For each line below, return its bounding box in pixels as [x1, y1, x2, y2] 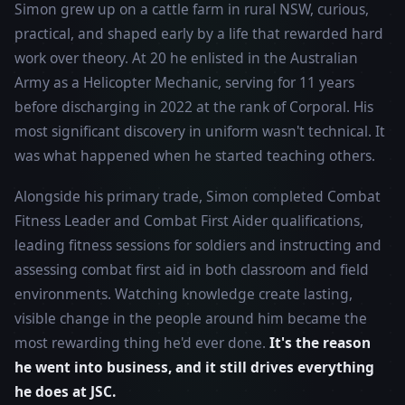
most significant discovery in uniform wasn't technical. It [14, 121, 385, 142]
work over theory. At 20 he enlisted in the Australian [14, 48, 358, 69]
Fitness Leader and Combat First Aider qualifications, [14, 211, 363, 231]
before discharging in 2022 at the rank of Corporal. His [14, 97, 373, 118]
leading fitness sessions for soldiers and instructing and [14, 235, 381, 256]
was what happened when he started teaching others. [14, 146, 375, 166]
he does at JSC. [14, 381, 116, 402]
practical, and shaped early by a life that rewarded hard [14, 24, 383, 44]
